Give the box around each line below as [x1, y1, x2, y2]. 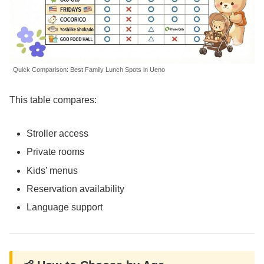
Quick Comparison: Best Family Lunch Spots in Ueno [13, 65, 165, 73]
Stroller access [27, 128, 89, 139]
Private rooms [27, 147, 85, 157]
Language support [27, 202, 103, 213]
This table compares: [9, 95, 97, 105]
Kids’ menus [27, 165, 78, 176]
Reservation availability [27, 183, 125, 194]
